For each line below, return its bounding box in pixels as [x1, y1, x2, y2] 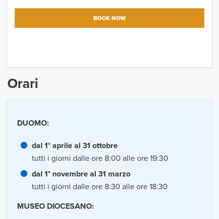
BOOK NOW [93, 15, 126, 22]
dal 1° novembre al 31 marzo [32, 169, 131, 179]
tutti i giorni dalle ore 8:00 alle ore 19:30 [32, 153, 168, 164]
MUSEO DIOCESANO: [17, 201, 94, 212]
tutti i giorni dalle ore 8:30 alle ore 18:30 [32, 182, 168, 192]
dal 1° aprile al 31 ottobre [32, 141, 118, 151]
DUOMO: [17, 118, 49, 129]
